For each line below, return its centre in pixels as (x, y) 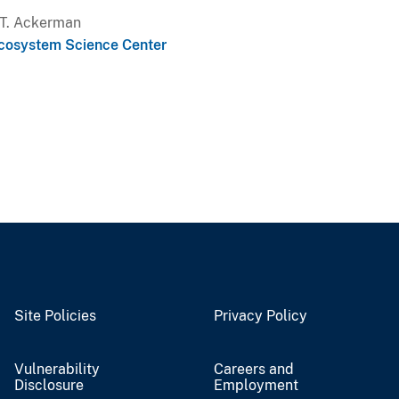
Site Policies (55, 315)
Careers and (254, 369)
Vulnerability (57, 369)
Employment (256, 385)
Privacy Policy (261, 315)
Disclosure (49, 385)
